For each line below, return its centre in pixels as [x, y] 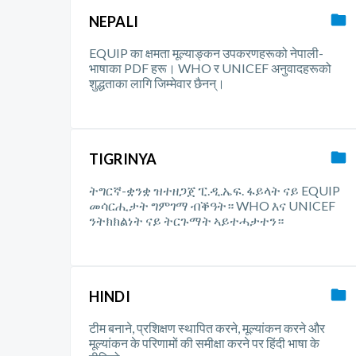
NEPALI [114, 21]
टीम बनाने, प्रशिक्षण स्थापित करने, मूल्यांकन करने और [207, 328]
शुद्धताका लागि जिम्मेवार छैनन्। [157, 83]
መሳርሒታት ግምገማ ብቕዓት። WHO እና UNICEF [212, 205]
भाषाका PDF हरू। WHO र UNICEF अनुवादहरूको [210, 68]
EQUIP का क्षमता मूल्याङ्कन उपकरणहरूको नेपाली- [206, 53]
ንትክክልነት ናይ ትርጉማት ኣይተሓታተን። [186, 221]
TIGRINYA [123, 159]
